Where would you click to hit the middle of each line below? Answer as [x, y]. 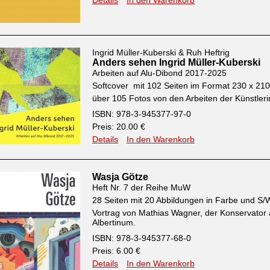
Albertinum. [114, 222]
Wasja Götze [120, 177]
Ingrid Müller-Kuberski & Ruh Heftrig [161, 52]
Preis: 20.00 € [119, 127]
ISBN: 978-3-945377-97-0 [142, 114]
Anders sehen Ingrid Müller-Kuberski [176, 62]
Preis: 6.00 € [116, 251]
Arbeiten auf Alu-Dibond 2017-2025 [159, 73]
